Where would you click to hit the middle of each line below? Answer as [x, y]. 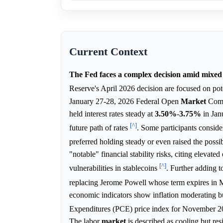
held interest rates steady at [112, 113]
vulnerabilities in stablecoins [114, 168]
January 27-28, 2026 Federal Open [125, 101]
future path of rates [100, 128]
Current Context [108, 52]
